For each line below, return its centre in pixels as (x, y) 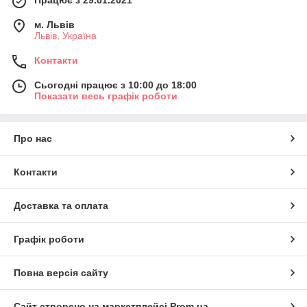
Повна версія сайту (61, 273)
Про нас (33, 139)
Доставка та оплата (61, 206)
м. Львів (54, 25)
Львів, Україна (65, 36)
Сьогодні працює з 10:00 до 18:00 (115, 85)
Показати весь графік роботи (106, 96)
